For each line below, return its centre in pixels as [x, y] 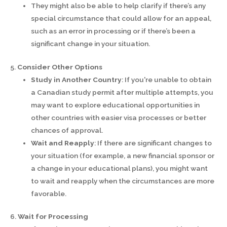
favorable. [49, 193]
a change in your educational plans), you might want [120, 168]
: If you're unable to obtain [167, 79]
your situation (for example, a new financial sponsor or [123, 155]
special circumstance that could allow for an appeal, [121, 18]
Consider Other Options [60, 67]
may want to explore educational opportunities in [116, 105]
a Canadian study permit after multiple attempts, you [122, 92]
